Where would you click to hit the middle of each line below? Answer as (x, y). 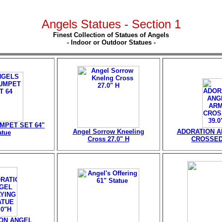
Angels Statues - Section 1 (111, 24)
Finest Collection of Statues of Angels (111, 35)
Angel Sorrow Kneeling (108, 132)
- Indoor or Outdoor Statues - (111, 42)
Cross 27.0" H (108, 139)
